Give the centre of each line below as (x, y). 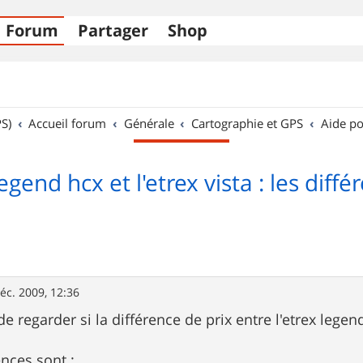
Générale (149, 123)
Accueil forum (68, 123)
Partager (113, 30)
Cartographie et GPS (248, 123)
